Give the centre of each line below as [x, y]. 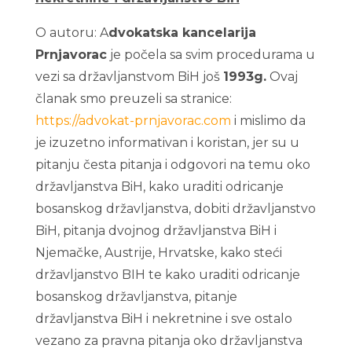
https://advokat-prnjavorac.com [133, 121]
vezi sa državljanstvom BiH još [129, 77]
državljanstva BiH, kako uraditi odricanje [159, 187]
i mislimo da [268, 121]
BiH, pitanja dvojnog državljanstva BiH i [156, 231]
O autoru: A [71, 33]
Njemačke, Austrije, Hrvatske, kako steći [158, 253]
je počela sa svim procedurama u [211, 55]
